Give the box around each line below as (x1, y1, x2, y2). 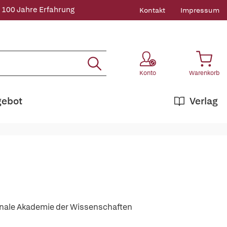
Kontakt (139, 6, 165, 15)
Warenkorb (189, 69, 219, 77)
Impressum (180, 6, 219, 15)
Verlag (190, 95, 218, 107)
